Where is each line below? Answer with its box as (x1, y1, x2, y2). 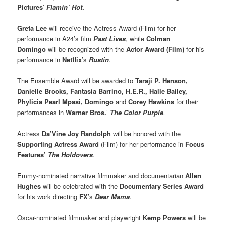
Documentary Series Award (120, 181, 204, 191)
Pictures (17, 2, 43, 12)
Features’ (17, 149, 48, 159)
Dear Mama (95, 192, 130, 202)
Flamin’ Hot (46, 2, 83, 12)
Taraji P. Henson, (135, 75, 188, 85)
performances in (17, 107, 66, 117)
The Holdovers (48, 149, 93, 159)
